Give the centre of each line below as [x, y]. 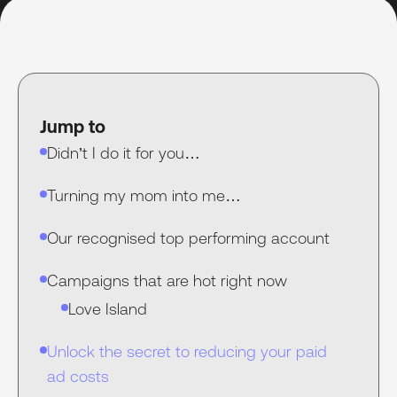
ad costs [78, 377]
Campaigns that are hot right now [167, 281]
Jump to [73, 127]
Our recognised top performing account [188, 238]
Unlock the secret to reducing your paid [187, 352]
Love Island [108, 309]
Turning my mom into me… [144, 196]
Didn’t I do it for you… [124, 153]
